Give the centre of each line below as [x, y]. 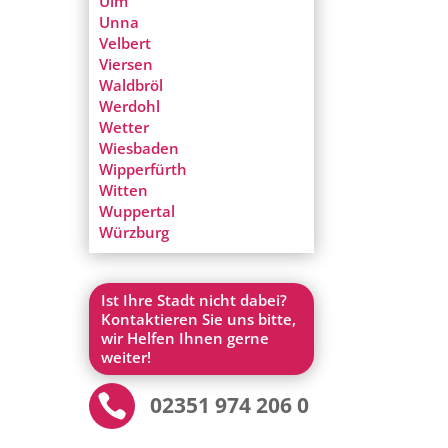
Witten [124, 190]
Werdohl [130, 106]
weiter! [126, 357]
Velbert [125, 43]
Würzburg [134, 232]
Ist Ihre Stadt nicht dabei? [194, 300]
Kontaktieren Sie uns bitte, [199, 319]
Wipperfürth [143, 169]
